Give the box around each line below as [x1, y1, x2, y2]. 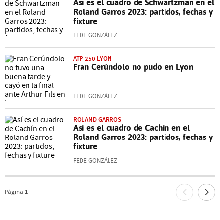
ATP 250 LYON [73, 54, 112, 63]
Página [5, 188, 23, 196]
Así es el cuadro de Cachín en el [73, 122, 190, 133]
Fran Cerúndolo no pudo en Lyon [73, 61, 193, 72]
